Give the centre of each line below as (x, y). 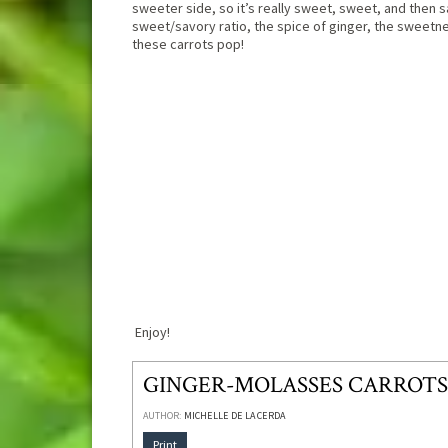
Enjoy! (151, 332)
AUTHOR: (162, 415)
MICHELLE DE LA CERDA (234, 415)
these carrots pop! (188, 44)
